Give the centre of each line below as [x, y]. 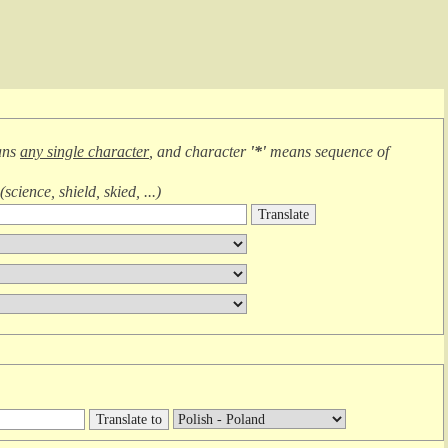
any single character [84, 151]
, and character [199, 151]
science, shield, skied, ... [80, 191]
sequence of [352, 151]
